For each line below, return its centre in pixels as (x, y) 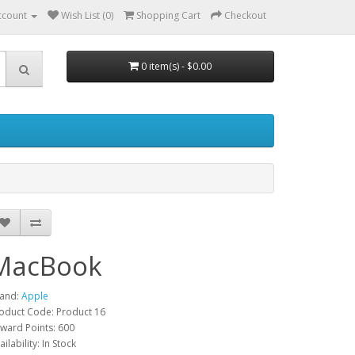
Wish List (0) (87, 15)
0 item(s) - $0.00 (177, 66)
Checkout (245, 15)
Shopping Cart (168, 15)
